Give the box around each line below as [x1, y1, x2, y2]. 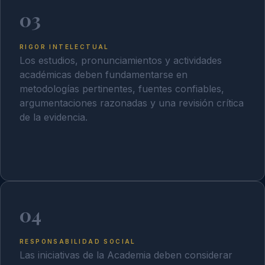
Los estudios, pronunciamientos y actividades [20, 54, 222, 67]
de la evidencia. [20, 111, 88, 124]
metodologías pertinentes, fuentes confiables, [20, 83, 224, 95]
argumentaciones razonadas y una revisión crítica [20, 97, 244, 109]
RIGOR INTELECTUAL [20, 43, 109, 50]
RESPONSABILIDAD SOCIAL [20, 237, 136, 245]
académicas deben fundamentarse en [20, 69, 188, 81]
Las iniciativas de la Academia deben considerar [20, 249, 232, 261]
